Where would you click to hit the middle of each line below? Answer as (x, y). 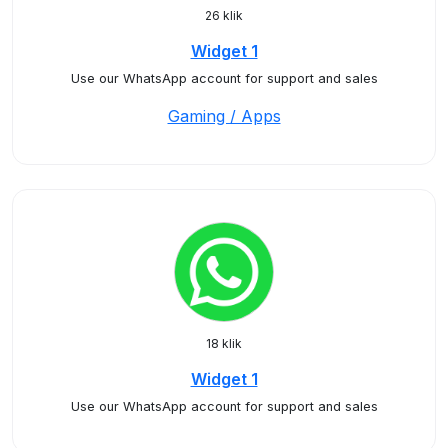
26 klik (224, 15)
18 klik (224, 343)
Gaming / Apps (224, 116)
